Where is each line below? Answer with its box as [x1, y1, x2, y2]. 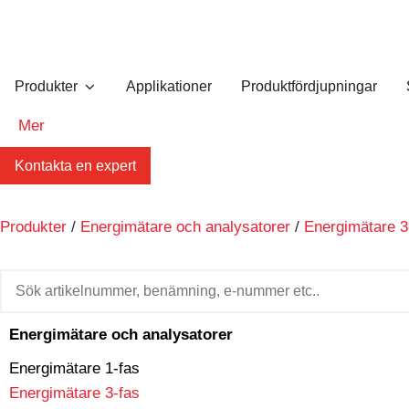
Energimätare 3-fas [9, 384, 140, 402]
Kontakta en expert [15, 158, 136, 173]
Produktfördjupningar [241, 79, 377, 94]
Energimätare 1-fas [9, 360, 140, 377]
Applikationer [126, 79, 212, 94]
